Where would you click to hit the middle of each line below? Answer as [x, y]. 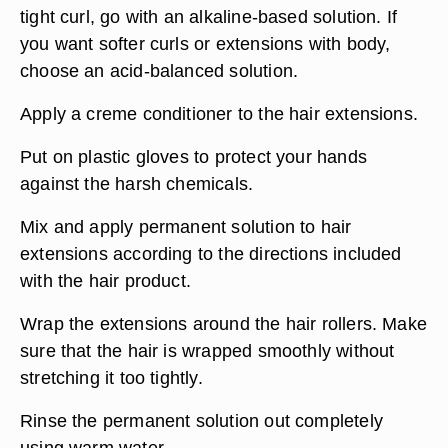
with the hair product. [106, 280]
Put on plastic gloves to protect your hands [193, 156]
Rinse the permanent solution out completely [201, 420]
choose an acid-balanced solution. [159, 70]
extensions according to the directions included [211, 253]
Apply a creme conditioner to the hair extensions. [219, 113]
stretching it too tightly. [111, 377]
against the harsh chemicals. [137, 183]
